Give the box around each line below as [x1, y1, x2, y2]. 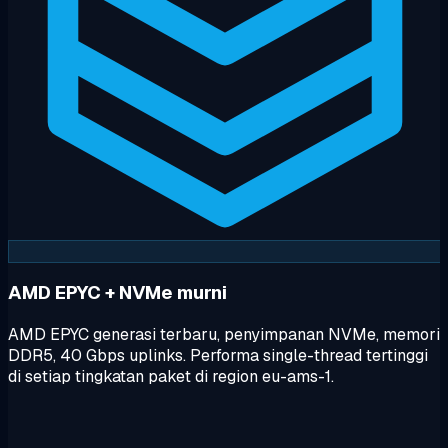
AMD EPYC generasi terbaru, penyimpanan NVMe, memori [8, 324, 440, 346]
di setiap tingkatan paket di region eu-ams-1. [8, 366, 334, 388]
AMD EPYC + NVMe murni [8, 280, 227, 306]
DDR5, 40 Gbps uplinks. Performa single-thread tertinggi [8, 345, 428, 367]
